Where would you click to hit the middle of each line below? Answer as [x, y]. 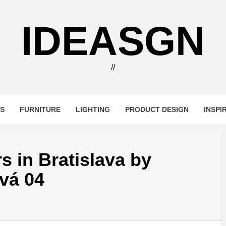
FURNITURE [40, 109]
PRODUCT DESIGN [157, 109]
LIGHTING [93, 109]
